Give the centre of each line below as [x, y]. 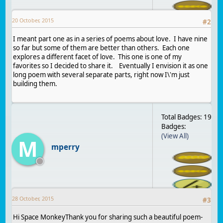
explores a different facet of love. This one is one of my [98, 56]
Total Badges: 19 [186, 117]
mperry [65, 147]
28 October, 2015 [33, 199]
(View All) [175, 136]
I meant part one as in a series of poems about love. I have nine [111, 39]
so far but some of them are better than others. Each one [102, 48]
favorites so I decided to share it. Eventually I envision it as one [111, 65]
